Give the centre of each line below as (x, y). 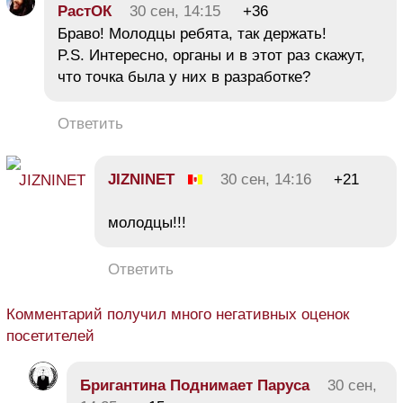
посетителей (50, 336)
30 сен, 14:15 (175, 11)
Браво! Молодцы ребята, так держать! (192, 33)
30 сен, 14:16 (266, 179)
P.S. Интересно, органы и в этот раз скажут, (211, 55)
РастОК (85, 11)
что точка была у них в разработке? (184, 76)
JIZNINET (141, 179)
